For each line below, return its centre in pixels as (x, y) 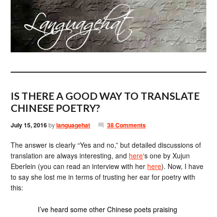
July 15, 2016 (29, 125)
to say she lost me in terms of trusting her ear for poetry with (103, 177)
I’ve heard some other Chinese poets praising (108, 209)
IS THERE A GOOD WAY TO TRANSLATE (105, 96)
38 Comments (126, 125)
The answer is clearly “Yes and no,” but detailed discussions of (106, 145)
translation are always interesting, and (70, 155)
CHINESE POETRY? (56, 108)
